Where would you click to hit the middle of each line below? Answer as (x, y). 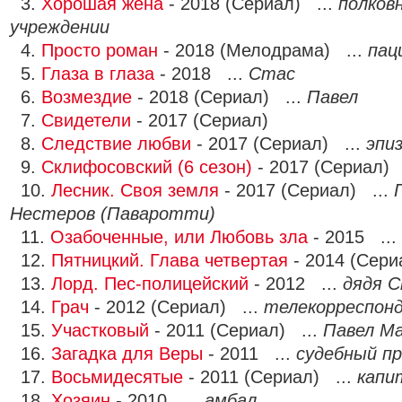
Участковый (100, 330)
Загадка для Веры (127, 354)
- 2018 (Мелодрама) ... (263, 50)
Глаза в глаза (98, 74)
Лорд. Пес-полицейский (150, 284)
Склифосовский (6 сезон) (147, 167)
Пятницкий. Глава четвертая (170, 260)
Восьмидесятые (117, 377)
